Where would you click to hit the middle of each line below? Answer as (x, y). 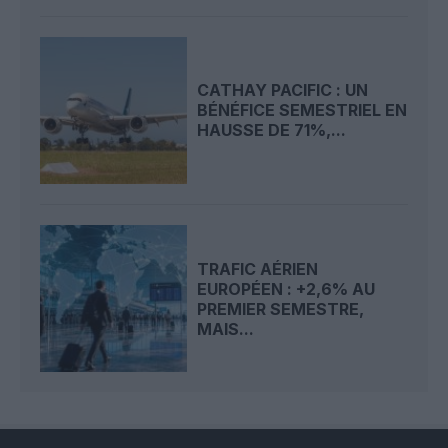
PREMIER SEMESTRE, (281, 308)
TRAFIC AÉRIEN (258, 268)
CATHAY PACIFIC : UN (283, 90)
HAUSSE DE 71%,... (272, 130)
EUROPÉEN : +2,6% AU (286, 288)
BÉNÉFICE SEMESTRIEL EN (302, 110)
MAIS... (226, 328)
